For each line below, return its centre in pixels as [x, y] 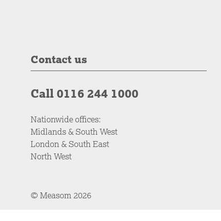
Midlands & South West [74, 131]
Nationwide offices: [66, 119]
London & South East [70, 144]
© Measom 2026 [61, 195]
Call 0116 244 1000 [85, 93]
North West [51, 156]
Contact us [59, 59]
